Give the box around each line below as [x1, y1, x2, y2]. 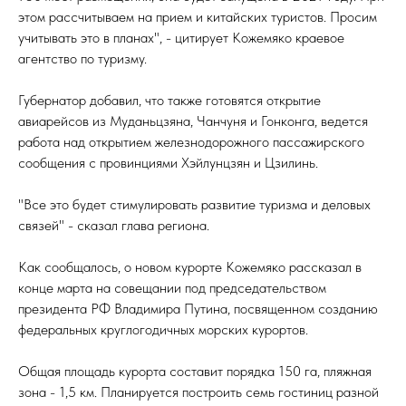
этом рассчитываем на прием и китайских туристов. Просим [18, 8, 377, 25]
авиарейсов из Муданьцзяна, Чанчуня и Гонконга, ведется [18, 112, 368, 130]
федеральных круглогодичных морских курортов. [18, 321, 308, 338]
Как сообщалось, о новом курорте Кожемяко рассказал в [18, 258, 362, 275]
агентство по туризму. [18, 50, 147, 67]
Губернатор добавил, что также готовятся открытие [18, 92, 321, 109]
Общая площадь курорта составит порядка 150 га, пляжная [18, 362, 372, 380]
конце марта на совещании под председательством [18, 279, 326, 296]
